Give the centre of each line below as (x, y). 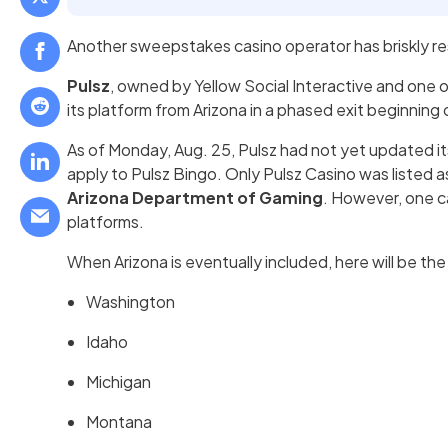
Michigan (119, 382)
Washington (131, 302)
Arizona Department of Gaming (195, 198)
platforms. (106, 222)
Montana (119, 422)
